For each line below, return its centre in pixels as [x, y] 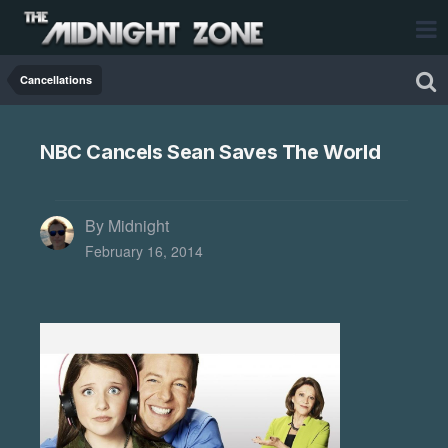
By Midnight [127, 226]
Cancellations [56, 79]
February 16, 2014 [144, 250]
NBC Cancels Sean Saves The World [210, 152]
